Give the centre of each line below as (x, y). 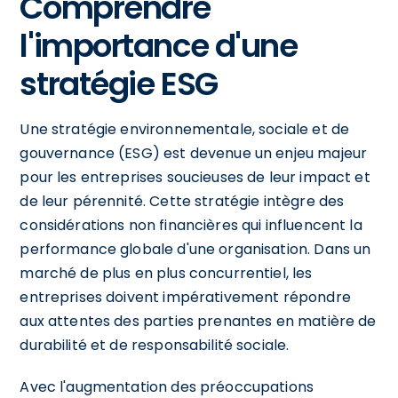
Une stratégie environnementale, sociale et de (185, 129)
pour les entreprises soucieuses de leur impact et (195, 177)
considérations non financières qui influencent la (191, 225)
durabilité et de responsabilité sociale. (155, 345)
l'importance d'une (159, 45)
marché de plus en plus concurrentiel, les (166, 273)
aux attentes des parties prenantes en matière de (198, 321)
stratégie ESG (119, 84)
